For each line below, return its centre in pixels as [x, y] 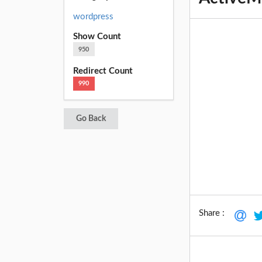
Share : [212, 213]
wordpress [93, 16]
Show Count [97, 37]
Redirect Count [103, 71]
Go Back [91, 119]
